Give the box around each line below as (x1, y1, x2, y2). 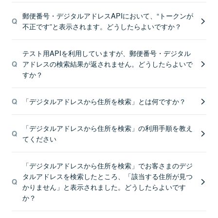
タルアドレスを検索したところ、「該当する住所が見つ (22, 171, 193, 181)
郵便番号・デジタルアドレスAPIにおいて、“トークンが (22, 10, 193, 20)
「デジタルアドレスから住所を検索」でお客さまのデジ (22, 160, 193, 170)
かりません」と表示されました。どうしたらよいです (22, 182, 186, 192)
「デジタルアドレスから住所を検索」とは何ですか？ (22, 96, 186, 106)
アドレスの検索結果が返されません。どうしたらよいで (22, 58, 193, 69)
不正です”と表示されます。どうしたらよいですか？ (22, 21, 182, 31)
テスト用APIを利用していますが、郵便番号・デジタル (22, 48, 191, 58)
